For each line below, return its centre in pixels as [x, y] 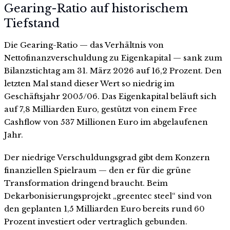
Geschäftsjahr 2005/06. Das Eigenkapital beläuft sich [110, 97]
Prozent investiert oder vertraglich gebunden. [96, 221]
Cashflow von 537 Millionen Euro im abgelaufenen [106, 122]
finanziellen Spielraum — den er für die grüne [98, 170]
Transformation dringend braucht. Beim [86, 183]
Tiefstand [32, 24]
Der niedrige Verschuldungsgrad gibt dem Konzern [107, 157]
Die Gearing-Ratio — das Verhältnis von [84, 45]
